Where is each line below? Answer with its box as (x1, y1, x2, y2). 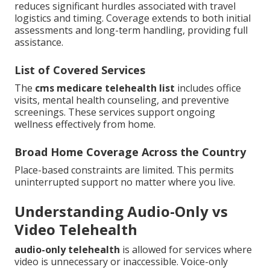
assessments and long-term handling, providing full (14, 24, 248, 37)
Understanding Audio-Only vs (14, 201, 228, 222)
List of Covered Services (14, 63, 145, 78)
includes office (175, 81, 241, 95)
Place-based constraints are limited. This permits (14, 163, 234, 177)
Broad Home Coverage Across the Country (14, 145, 246, 160)
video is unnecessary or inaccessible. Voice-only (14, 255, 228, 269)
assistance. (14, 36, 63, 49)
